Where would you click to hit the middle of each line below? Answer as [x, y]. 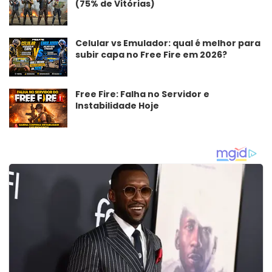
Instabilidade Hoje [117, 106]
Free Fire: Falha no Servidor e [142, 94]
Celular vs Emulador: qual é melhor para [168, 43]
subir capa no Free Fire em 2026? [151, 55]
